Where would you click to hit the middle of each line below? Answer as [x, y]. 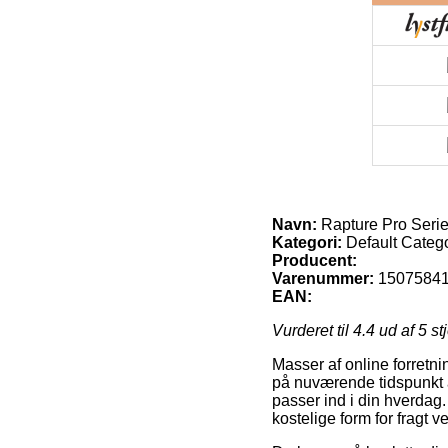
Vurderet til [312, 330]
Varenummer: [323, 278]
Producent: [314, 260]
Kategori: [307, 242]
